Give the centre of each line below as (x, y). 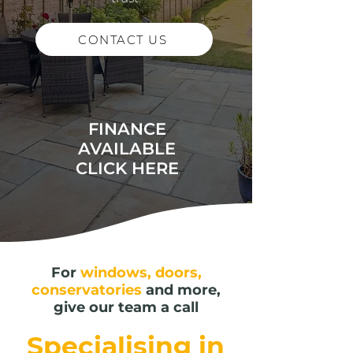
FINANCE (127, 129)
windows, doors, (141, 273)
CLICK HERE (127, 168)
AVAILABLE (127, 149)
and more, (181, 290)
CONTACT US (123, 39)
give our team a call (126, 307)
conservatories (87, 290)
